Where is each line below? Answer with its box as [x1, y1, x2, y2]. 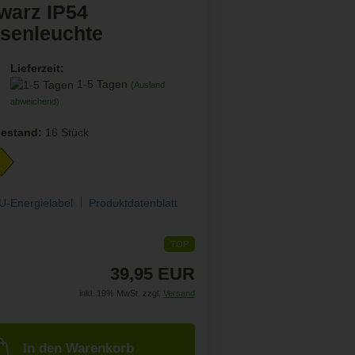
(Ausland [130, 80, 165, 90]
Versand [162, 288, 195, 298]
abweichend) [10, 97, 59, 107]
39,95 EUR [109, 263, 195, 284]
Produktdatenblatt [89, 196, 178, 209]
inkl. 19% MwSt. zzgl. [78, 288, 163, 298]
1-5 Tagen [76, 78, 131, 90]
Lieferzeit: [10, 62, 64, 74]
